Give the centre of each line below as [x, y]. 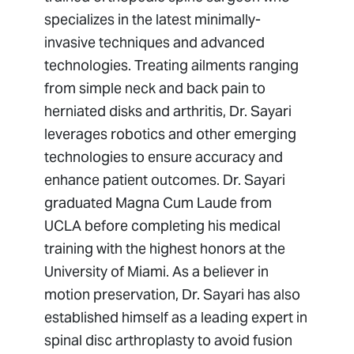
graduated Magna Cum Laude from [158, 203]
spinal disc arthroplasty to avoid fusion [169, 341]
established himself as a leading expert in [176, 318]
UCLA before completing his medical [163, 226]
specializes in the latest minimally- [153, 20]
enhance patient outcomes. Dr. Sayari [165, 180]
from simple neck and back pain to [155, 88]
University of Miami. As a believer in [157, 272]
